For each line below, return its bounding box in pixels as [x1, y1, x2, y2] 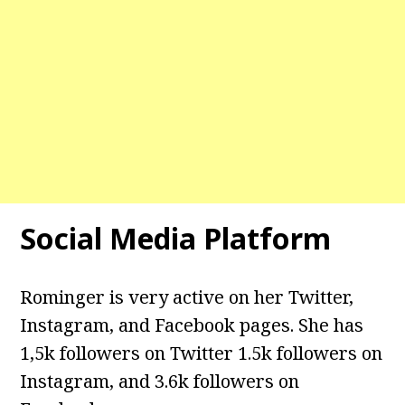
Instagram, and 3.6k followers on [20, 369, 300, 394]
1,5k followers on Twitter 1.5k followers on [20, 341, 383, 366]
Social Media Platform [20, 219, 332, 259]
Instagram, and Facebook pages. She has [20, 313, 364, 338]
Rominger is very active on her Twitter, [20, 285, 354, 310]
